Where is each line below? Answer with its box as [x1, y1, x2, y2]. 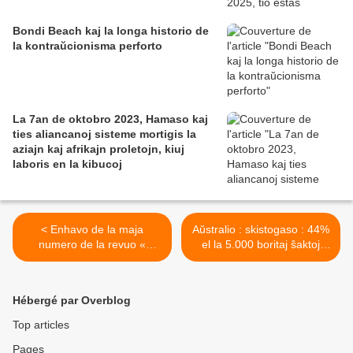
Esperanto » [61, 253, 123, 266]
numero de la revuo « [39, 238, 146, 251]
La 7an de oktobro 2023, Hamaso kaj [13, 113, 208, 126]
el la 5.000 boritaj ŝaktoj [202, 238, 320, 251]
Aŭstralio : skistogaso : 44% [192, 223, 329, 236]
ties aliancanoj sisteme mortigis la [13, 128, 196, 141]
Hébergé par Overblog [13, 294, 131, 307]
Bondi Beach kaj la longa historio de [13, 24, 209, 38]
